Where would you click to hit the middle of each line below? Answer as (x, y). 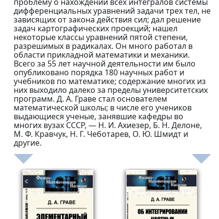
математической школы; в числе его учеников (103, 108)
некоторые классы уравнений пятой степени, (101, 37)
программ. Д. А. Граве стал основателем (90, 99)
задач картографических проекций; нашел (96, 29)
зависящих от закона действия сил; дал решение (107, 20)
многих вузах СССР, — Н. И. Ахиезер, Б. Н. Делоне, (108, 125)
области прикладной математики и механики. (102, 55)
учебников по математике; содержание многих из (110, 81)
